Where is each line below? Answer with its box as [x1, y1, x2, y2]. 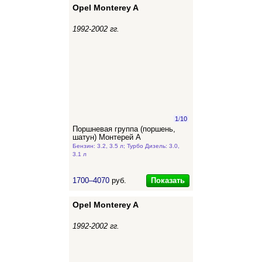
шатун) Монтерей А [73, 133, 141, 142]
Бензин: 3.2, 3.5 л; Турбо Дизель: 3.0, [73, 143, 180, 149]
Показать [151, 176, 185, 185]
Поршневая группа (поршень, [73, 125, 175, 133]
